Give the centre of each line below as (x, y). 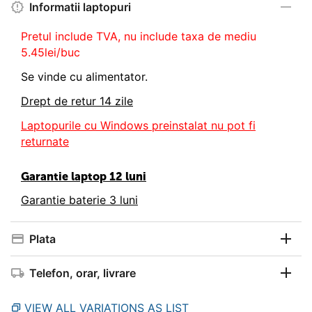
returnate (45, 141)
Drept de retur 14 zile (77, 101)
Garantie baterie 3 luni (79, 200)
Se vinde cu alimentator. (84, 76)
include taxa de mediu (198, 36)
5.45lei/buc (50, 52)
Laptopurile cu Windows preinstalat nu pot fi (138, 125)
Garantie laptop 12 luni (84, 176)
